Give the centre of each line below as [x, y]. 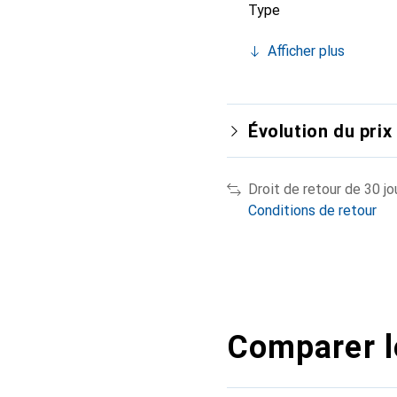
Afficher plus [306, 51]
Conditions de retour [312, 210]
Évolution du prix [320, 131]
